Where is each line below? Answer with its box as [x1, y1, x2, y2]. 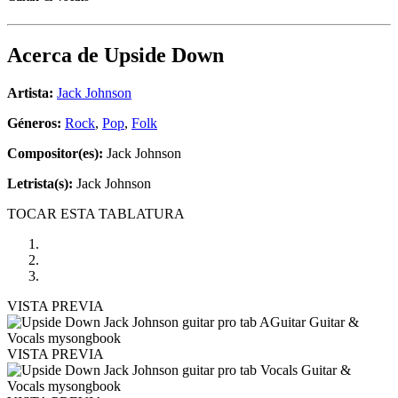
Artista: [7, 85, 53, 101]
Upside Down [104, 44, 224, 68]
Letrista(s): [7, 176, 73, 192]
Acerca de [7, 44, 104, 68]
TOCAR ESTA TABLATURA [7, 206, 185, 222]
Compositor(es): [7, 146, 103, 162]
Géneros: [7, 115, 65, 131]
